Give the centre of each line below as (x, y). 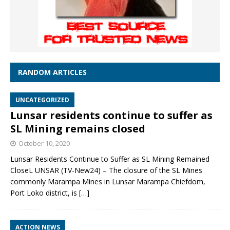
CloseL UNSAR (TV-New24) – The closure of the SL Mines (106, 170)
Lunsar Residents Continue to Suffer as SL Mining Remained (110, 159)
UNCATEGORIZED (42, 100)
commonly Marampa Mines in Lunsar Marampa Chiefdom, (108, 181)
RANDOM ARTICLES (52, 72)
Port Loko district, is (45, 193)
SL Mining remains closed (78, 128)
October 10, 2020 (44, 143)
